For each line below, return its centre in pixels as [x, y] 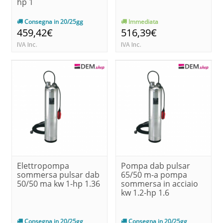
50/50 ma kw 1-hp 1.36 [58, 183]
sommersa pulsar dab [58, 174]
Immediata [143, 21]
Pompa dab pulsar [156, 166]
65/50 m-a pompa [154, 174]
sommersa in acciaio [160, 183]
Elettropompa [43, 166]
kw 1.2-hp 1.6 [145, 192]
